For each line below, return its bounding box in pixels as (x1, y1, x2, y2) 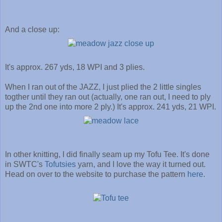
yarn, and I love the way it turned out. (76, 160, 208, 169)
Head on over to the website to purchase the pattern (5, 170, 187, 179)
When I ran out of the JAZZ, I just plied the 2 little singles (5, 83, 201, 92)
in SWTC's (5, 160, 45, 169)
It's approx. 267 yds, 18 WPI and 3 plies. (5, 63, 145, 72)
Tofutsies (45, 160, 76, 169)
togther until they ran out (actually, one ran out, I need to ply (5, 93, 211, 102)
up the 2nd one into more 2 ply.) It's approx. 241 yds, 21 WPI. (5, 103, 216, 111)
